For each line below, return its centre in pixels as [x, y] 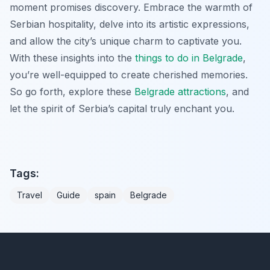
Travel [30, 195]
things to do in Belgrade [189, 58]
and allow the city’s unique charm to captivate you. [126, 41]
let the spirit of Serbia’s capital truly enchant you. [122, 108]
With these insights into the [72, 58]
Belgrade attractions [180, 91]
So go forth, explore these [72, 91]
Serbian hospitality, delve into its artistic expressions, [130, 24]
